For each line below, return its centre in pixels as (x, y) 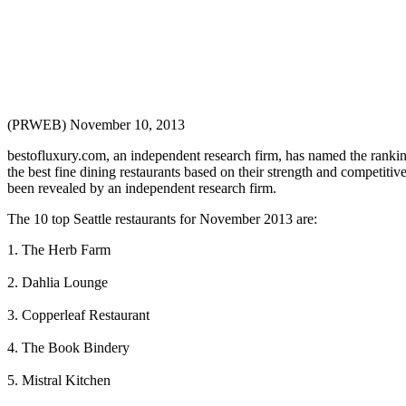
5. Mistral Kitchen (59, 380)
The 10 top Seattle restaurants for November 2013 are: (162, 218)
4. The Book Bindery (68, 347)
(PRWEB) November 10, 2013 (96, 124)
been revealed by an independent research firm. (142, 188)
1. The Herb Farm (59, 249)
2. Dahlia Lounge (58, 282)
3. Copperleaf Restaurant (78, 314)
